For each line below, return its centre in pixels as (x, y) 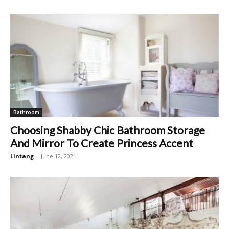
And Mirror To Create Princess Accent (102, 143)
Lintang (22, 156)
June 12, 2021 (59, 156)
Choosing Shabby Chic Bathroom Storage (108, 130)
